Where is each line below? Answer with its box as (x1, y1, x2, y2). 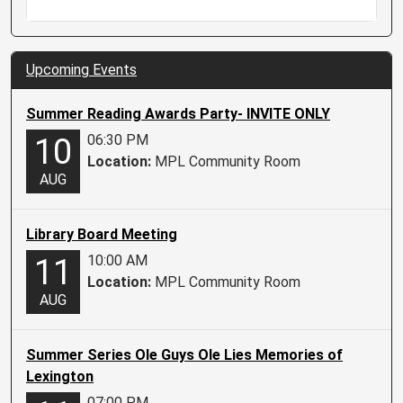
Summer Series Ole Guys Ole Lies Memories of (26, 345, 343, 363)
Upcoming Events (26, 61, 137, 79)
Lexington (26, 367, 94, 385)
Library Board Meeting (26, 225, 177, 243)
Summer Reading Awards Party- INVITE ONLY (26, 105, 330, 123)
